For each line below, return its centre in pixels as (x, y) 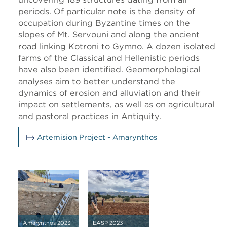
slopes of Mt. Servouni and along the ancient (109, 34)
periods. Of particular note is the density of (107, 11)
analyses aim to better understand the (97, 81)
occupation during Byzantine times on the (104, 23)
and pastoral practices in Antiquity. (90, 116)
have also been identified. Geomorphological (109, 69)
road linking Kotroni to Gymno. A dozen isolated (117, 46)
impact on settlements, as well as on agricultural (116, 104)
